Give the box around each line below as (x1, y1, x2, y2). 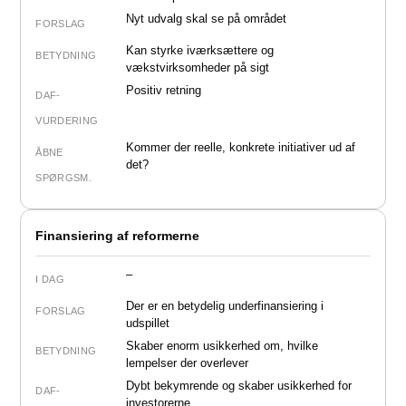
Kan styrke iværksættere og (126, 43, 275, 57)
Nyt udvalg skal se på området (126, 11, 287, 25)
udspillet (126, 315, 170, 330)
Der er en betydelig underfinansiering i (126, 298, 324, 313)
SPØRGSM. (35, 171, 92, 183)
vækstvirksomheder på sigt (126, 60, 270, 74)
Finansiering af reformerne (35, 227, 200, 243)
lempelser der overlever (126, 355, 249, 370)
